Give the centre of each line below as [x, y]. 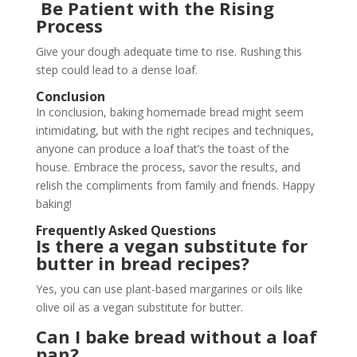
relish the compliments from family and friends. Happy [175, 185]
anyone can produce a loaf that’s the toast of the [162, 148]
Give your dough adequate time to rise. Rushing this [169, 51]
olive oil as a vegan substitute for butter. [141, 307]
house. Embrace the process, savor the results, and [168, 167]
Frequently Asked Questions [126, 230]
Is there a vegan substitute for [171, 245]
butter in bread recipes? [145, 263]
